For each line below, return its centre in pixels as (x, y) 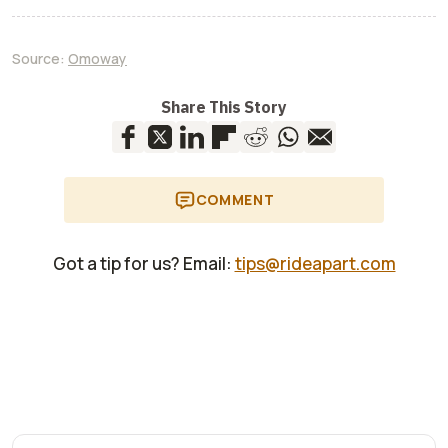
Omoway (97, 59)
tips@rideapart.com (315, 264)
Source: (40, 59)
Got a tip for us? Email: (142, 264)
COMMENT (235, 200)
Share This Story (224, 107)
